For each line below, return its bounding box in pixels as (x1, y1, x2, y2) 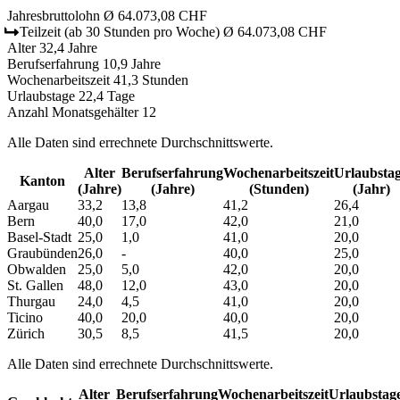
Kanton (20, 172, 65, 188)
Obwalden (7, 261, 66, 277)
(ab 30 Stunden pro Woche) (64, 23, 220, 39)
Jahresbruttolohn (7, 7, 100, 23)
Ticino (7, 309, 43, 325)
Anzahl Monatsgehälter (7, 104, 138, 120)
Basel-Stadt (7, 229, 71, 245)
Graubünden (7, 245, 78, 261)
